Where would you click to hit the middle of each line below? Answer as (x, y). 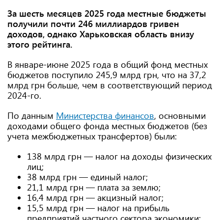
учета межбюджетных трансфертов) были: (92, 136)
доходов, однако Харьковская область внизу (101, 34)
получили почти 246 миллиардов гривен (93, 24)
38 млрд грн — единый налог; (87, 177)
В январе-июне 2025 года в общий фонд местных (108, 64)
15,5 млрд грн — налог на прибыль (98, 208)
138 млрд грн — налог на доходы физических (119, 156)
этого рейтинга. (40, 44)
